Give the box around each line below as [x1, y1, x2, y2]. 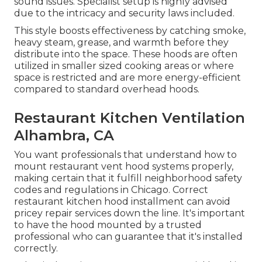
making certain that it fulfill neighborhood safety [14, 173, 242, 184]
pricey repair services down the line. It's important [14, 208, 245, 219]
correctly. [14, 243, 58, 254]
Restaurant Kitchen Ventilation [14, 109, 245, 127]
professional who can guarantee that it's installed [14, 231, 243, 243]
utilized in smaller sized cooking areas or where [14, 60, 234, 72]
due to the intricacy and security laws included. [14, 8, 235, 19]
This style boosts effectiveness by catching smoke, [14, 25, 246, 37]
